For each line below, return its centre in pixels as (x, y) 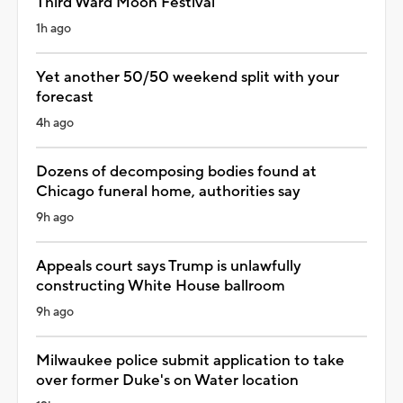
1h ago (54, 28)
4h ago (55, 123)
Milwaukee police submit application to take (190, 360)
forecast (65, 97)
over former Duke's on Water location (167, 380)
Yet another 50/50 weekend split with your (188, 77)
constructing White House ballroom (161, 286)
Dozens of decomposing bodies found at (176, 171)
